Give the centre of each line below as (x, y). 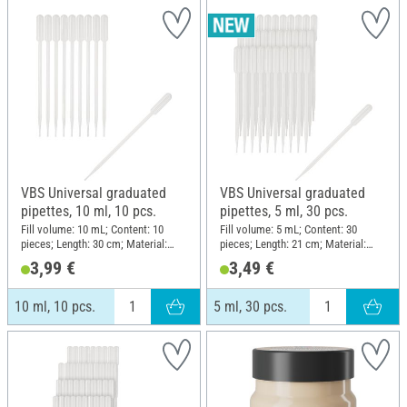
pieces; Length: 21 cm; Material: (293, 243)
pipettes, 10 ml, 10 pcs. (89, 211)
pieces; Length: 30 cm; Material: (94, 243)
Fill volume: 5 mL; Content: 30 (288, 229)
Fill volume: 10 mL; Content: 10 (92, 229)
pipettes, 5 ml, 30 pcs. (284, 211)
